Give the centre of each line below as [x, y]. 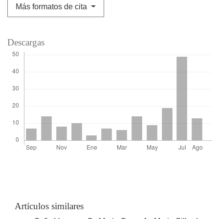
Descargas [26, 43]
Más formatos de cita [52, 7]
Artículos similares [49, 206]
